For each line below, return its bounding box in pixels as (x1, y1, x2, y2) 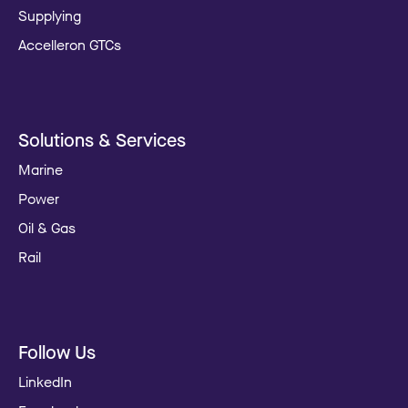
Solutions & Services (18, 128, 186, 152)
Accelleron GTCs (18, 36, 121, 55)
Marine (18, 160, 63, 179)
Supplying (18, 6, 81, 25)
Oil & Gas (18, 219, 76, 238)
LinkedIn (18, 372, 72, 392)
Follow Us (18, 341, 96, 364)
